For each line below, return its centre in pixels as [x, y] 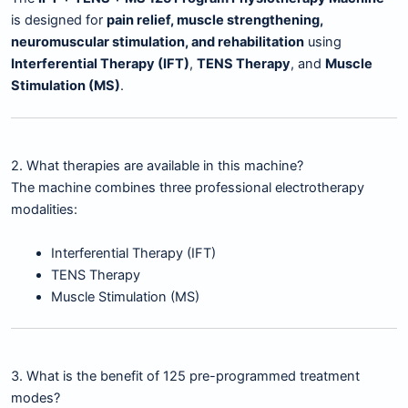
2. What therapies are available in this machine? [157, 166]
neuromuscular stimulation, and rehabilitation [158, 42]
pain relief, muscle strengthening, [215, 20]
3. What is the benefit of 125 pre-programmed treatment [185, 376]
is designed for [59, 20]
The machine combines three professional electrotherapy [188, 188]
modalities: [44, 210]
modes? [36, 398]
